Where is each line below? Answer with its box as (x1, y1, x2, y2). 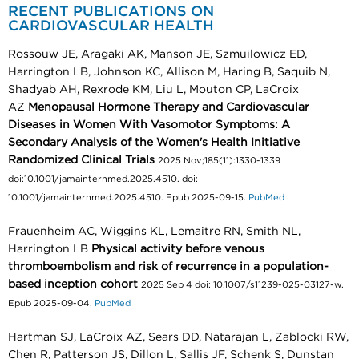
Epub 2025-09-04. (8, 298, 92, 308)
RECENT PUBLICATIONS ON (8, 4, 214, 19)
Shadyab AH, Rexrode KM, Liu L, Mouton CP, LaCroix (8, 83, 299, 95)
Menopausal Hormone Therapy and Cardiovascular (28, 101, 309, 113)
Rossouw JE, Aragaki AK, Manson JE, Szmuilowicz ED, (8, 48, 307, 60)
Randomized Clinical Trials (8, 154, 155, 166)
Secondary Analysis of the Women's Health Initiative (8, 136, 300, 148)
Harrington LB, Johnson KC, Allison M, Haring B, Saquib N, (8, 66, 330, 78)
